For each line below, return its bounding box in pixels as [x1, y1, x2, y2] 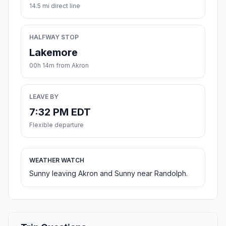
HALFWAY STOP [29, 33, 79, 41]
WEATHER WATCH [29, 156, 84, 164]
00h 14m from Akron [29, 62, 89, 70]
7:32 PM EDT [29, 106, 91, 119]
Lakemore [29, 46, 78, 59]
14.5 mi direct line [29, 2, 80, 10]
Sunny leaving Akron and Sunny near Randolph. [29, 169, 188, 178]
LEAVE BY [29, 93, 59, 101]
